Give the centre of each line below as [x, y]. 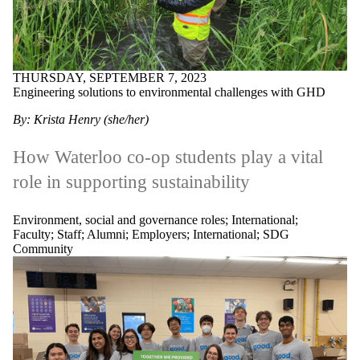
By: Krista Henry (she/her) [81, 119]
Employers [159, 235]
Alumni [106, 235]
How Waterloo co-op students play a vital [168, 157]
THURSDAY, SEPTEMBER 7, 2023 [110, 77]
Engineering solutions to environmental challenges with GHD [169, 92]
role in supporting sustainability [131, 182]
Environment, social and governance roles [119, 220]
